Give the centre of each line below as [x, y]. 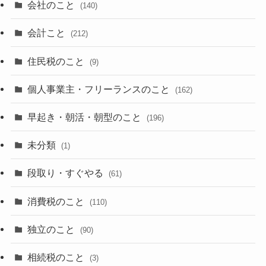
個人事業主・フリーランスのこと [100, 89]
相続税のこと [57, 257]
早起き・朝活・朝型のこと [86, 117]
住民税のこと [57, 61]
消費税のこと [57, 201]
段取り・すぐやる [67, 173]
